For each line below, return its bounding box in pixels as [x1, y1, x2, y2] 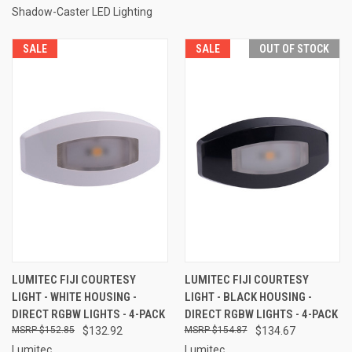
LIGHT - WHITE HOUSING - [12, 289, 137, 304]
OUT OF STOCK [259, 42, 329, 55]
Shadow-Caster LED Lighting [12, 5, 152, 18]
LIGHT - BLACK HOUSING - [184, 289, 312, 304]
